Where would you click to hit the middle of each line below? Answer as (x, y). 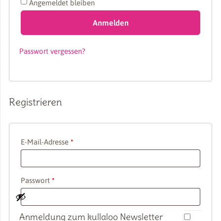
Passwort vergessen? (52, 51)
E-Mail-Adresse (45, 142)
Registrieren (35, 102)
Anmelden (110, 22)
